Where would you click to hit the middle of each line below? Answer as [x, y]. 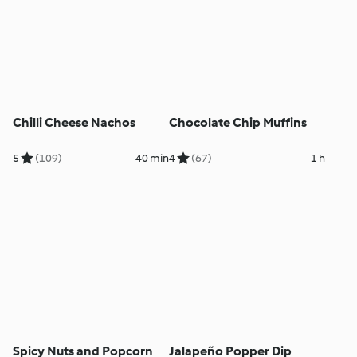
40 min [152, 159]
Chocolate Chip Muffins [237, 123]
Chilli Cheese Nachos [75, 123]
